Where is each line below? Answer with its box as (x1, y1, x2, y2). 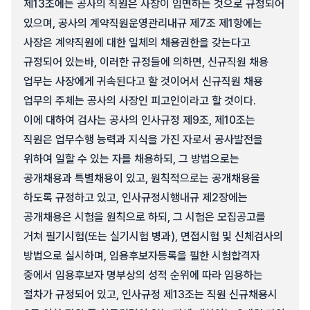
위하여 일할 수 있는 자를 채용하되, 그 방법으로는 (24, 152, 239, 165)
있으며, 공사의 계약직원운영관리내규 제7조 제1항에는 (24, 17, 262, 30)
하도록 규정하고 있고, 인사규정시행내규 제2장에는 (24, 191, 248, 204)
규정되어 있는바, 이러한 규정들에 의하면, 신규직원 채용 (24, 55, 268, 69)
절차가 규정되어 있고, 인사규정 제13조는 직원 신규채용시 (24, 288, 277, 301)
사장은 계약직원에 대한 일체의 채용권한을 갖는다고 (24, 36, 250, 49)
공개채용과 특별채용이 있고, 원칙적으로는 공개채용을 (24, 172, 260, 185)
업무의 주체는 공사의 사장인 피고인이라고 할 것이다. (24, 94, 256, 107)
